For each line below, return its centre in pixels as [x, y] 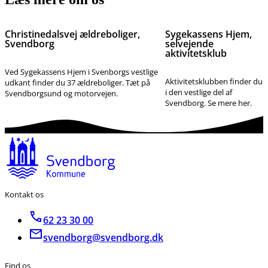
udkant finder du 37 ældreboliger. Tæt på [77, 82]
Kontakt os [24, 195]
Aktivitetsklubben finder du [214, 81]
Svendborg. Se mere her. [208, 103]
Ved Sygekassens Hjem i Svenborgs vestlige [81, 71]
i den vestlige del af [198, 92]
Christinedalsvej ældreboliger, [72, 34]
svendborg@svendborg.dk [103, 238]
